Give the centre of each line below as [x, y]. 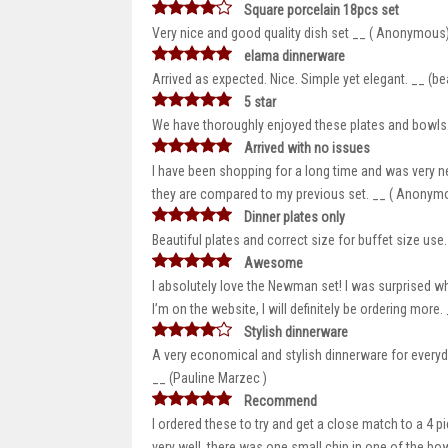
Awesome [273, 263]
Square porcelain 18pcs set [321, 10]
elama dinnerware [294, 56]
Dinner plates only [294, 217]
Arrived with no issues [307, 148]
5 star [260, 102]
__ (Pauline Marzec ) [209, 378]
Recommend [280, 401]
